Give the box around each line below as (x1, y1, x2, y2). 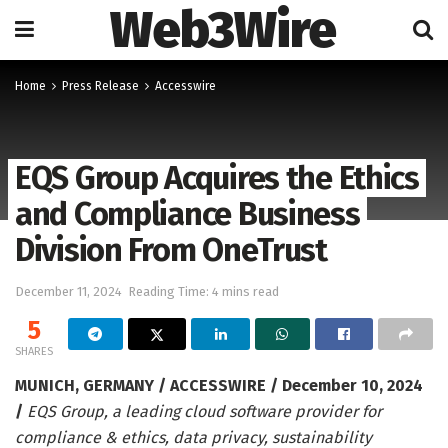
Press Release (62, 79, 139, 93)
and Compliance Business (15, 195, 360, 233)
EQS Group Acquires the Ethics (15, 159, 419, 197)
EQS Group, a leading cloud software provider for (27, 401, 382, 421)
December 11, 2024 (15, 283, 122, 299)
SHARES (15, 344, 53, 358)
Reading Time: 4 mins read (128, 283, 279, 299)
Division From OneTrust (15, 231, 327, 269)
